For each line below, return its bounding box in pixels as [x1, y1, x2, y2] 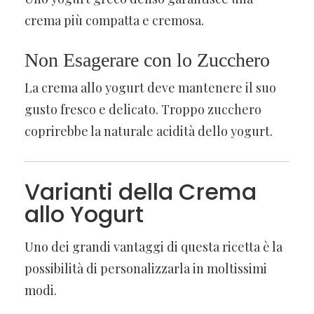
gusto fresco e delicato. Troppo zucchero [25, 100, 261, 118]
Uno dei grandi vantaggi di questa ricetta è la [25, 238, 282, 255]
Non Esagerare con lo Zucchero [25, 48, 270, 71]
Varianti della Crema [25, 175, 257, 207]
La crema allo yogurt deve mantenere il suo [25, 78, 276, 96]
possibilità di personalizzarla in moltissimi [25, 259, 267, 277]
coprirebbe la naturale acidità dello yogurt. [25, 122, 273, 139]
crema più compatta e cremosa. [25, 11, 204, 29]
